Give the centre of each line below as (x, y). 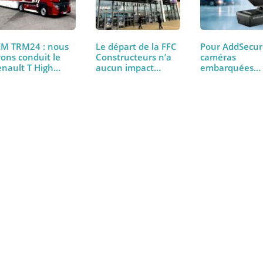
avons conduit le (41, 129)
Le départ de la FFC (157, 118)
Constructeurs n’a (154, 129)
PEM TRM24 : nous (45, 118)
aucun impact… (149, 140)
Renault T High (37, 140)
